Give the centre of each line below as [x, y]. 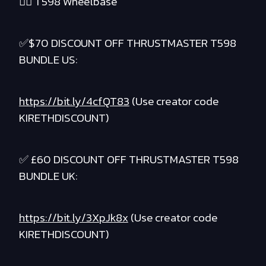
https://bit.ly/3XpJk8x [74, 218]
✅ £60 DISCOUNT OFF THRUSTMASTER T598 [129, 160]
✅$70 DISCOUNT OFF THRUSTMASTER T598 [128, 43]
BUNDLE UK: [48, 176]
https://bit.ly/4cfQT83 [74, 102]
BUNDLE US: [48, 60]
